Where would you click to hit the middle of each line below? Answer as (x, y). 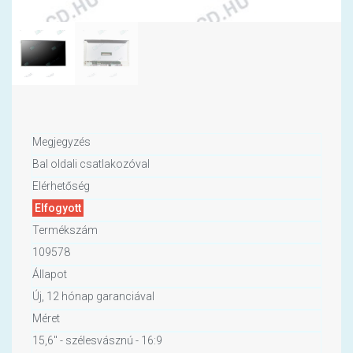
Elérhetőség (61, 186)
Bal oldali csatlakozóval (91, 164)
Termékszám (65, 230)
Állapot (50, 275)
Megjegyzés (61, 142)
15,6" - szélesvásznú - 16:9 (97, 341)
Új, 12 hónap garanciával (93, 297)
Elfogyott (58, 208)
